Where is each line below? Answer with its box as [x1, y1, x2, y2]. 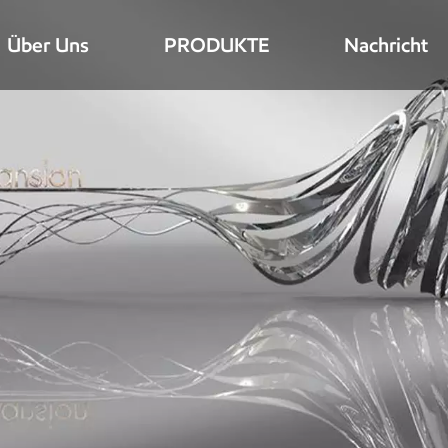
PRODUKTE [164, 32, 270, 57]
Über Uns [7, 32, 90, 57]
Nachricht [344, 32, 429, 57]
